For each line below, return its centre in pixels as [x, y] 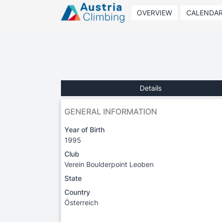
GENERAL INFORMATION [111, 111]
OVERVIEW [154, 13]
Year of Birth [84, 129]
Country [77, 192]
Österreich [81, 202]
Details [151, 88]
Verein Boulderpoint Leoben [109, 164]
